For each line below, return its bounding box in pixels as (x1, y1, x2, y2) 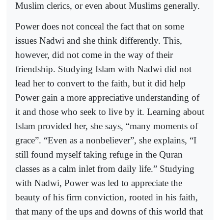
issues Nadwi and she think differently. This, (15, 35, 182, 46)
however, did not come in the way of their (15, 50, 173, 60)
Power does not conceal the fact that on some (15, 21, 184, 32)
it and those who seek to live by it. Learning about (15, 107, 204, 117)
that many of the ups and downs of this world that (15, 206, 203, 217)
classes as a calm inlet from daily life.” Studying (15, 164, 194, 174)
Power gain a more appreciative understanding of (15, 92, 199, 103)
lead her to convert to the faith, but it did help (15, 78, 186, 89)
